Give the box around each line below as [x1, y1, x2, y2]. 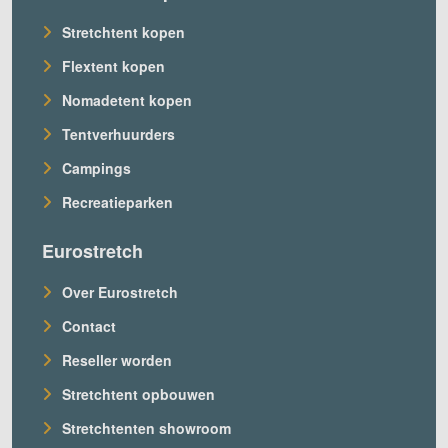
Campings [62, 157, 131, 178]
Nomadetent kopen [62, 89, 192, 110]
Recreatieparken [62, 191, 173, 212]
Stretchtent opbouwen [62, 383, 215, 404]
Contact [62, 315, 116, 336]
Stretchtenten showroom [62, 417, 231, 438]
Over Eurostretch [62, 281, 178, 302]
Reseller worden [62, 349, 172, 370]
